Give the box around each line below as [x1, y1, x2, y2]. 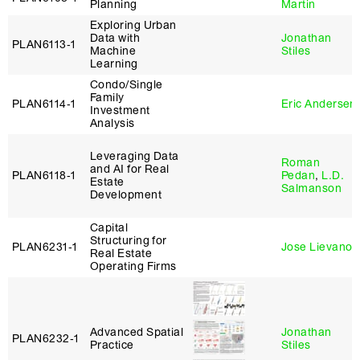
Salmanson [281, 182, 342, 195]
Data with [90, 31, 141, 45]
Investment [90, 104, 150, 117]
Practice [90, 338, 134, 352]
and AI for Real [90, 162, 170, 176]
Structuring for [90, 234, 167, 247]
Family [90, 91, 125, 104]
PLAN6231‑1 [12, 240, 78, 254]
